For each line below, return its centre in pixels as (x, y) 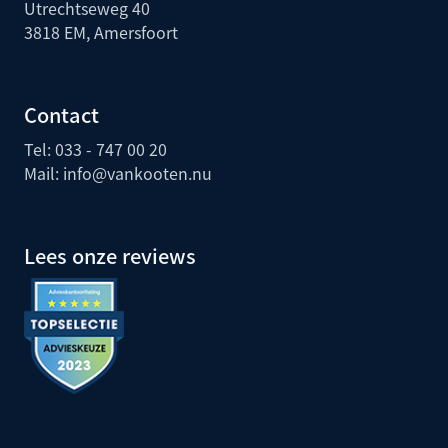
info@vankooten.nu (137, 173)
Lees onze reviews (110, 256)
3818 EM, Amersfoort (101, 32)
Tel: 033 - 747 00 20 (95, 149)
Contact (61, 115)
